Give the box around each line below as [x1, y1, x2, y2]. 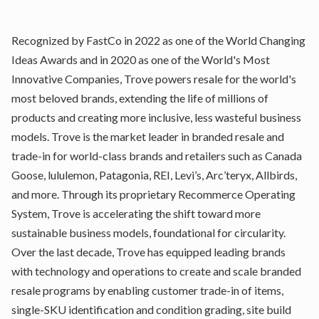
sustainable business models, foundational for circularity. [11, 226, 286, 239]
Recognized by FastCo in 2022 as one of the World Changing [11, 33, 305, 47]
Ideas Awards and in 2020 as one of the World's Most [11, 53, 270, 66]
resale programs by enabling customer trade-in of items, [11, 283, 283, 297]
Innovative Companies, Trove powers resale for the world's [11, 72, 296, 85]
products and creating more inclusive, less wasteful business [11, 110, 301, 124]
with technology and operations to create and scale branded [11, 264, 301, 278]
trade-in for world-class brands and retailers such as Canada [11, 149, 302, 162]
